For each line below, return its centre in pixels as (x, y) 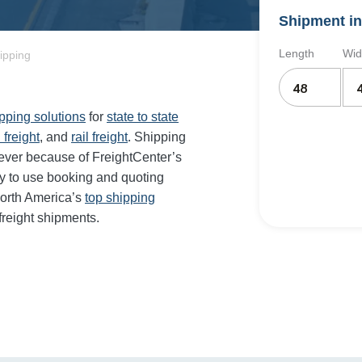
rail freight (99, 137)
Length (297, 53)
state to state (143, 117)
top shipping (120, 198)
